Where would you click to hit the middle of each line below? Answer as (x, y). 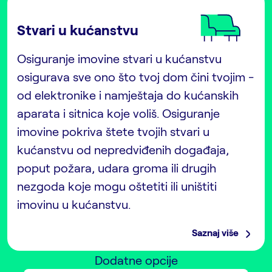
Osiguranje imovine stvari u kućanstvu (119, 58)
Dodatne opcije (136, 260)
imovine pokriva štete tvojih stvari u (113, 131)
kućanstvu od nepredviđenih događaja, (123, 149)
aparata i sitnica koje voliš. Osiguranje (118, 113)
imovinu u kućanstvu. (74, 204)
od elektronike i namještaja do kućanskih (128, 94)
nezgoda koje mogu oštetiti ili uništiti (117, 185)
